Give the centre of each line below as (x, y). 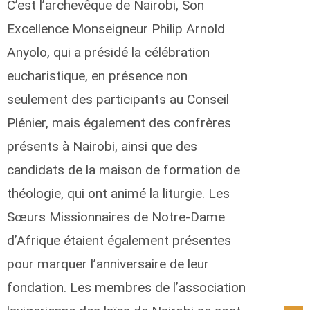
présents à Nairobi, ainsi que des (102, 146)
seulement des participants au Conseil (118, 99)
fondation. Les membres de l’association (126, 287)
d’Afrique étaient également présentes (119, 240)
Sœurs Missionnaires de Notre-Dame (116, 217)
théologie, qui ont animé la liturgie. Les (118, 193)
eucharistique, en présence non (97, 75)
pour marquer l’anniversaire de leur (108, 264)
